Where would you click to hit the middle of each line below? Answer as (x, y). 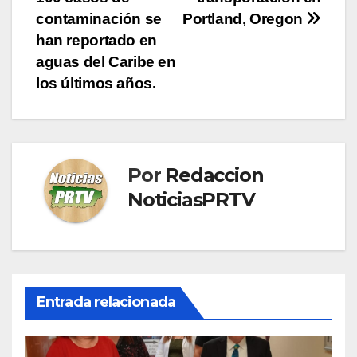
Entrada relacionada (106, 302)
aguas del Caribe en (106, 61)
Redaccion (214, 175)
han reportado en (96, 40)
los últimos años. (96, 83)
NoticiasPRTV (191, 199)
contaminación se (99, 18)
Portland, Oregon (244, 18)
